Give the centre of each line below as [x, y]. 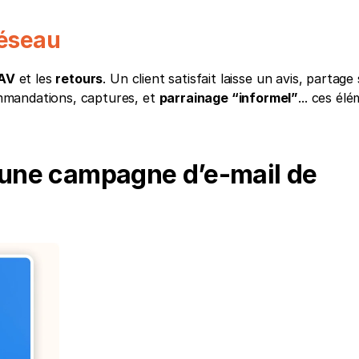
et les [35, 79]
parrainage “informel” [229, 98]
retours [79, 79]
